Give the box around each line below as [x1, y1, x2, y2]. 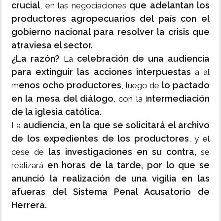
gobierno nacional [11, 27, 91, 37]
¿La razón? [11, 53, 64, 64]
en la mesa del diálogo [11, 93, 114, 104]
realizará [11, 160, 47, 171]
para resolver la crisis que [94, 27, 210, 37]
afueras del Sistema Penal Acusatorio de [11, 186, 210, 197]
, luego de [121, 80, 160, 91]
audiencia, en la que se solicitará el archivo [21, 120, 210, 131]
